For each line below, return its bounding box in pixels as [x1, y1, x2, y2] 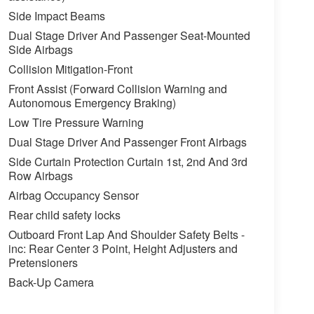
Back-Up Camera [8, 274, 94, 291]
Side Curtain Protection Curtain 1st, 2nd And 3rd [8, 153, 247, 170]
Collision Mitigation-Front [8, 61, 132, 78]
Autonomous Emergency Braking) [8, 95, 176, 111]
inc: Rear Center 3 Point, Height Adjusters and [8, 240, 238, 257]
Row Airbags [8, 168, 73, 184]
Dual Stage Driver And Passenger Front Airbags [8, 134, 247, 151]
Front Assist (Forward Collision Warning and [8, 81, 227, 97]
